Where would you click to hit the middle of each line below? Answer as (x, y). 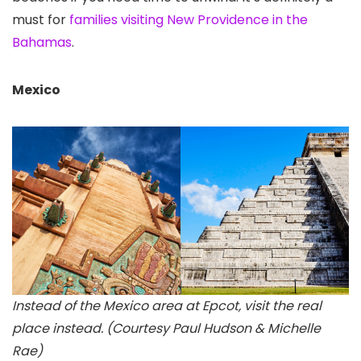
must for (41, 20)
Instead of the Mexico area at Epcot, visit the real (167, 306)
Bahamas (42, 43)
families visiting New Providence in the (189, 20)
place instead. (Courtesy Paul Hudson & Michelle (166, 329)
